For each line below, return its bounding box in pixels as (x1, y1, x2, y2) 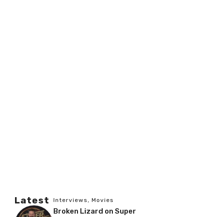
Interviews (53, 196, 88, 203)
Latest (15, 194, 49, 206)
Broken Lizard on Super (53, 206, 136, 216)
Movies (92, 196, 114, 203)
